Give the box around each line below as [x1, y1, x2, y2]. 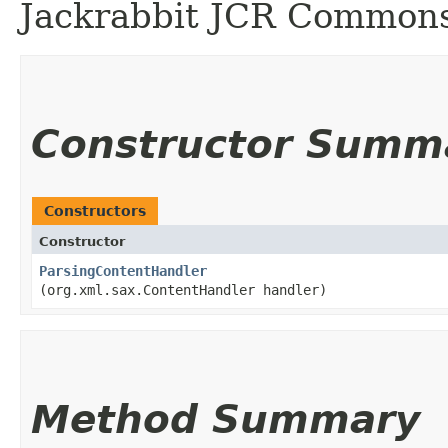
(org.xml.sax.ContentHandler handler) [39, 282, 327, 298]
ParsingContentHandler [39, 263, 207, 279]
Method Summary [31, 397, 420, 442]
